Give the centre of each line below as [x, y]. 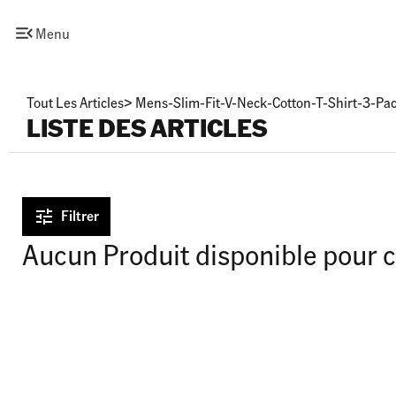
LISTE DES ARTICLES [147, 127]
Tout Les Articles [75, 102]
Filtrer [80, 215]
